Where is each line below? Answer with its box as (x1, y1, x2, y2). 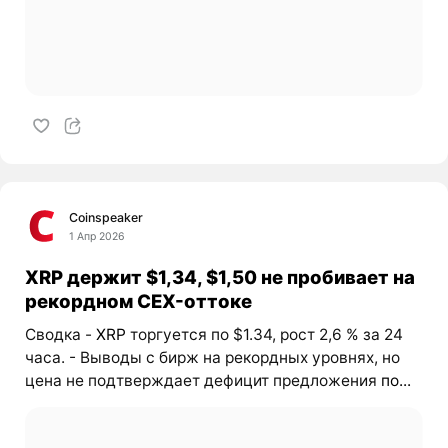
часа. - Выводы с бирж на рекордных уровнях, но (24, 347, 400, 367)
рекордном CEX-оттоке (24, 290, 252, 313)
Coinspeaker (69, 210, 144, 226)
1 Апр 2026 (69, 230, 126, 244)
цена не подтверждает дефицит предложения (24, 370, 381, 390)
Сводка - (24, 324, 96, 344)
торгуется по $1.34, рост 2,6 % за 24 (125, 324, 403, 344)
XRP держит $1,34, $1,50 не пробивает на (24, 266, 415, 289)
